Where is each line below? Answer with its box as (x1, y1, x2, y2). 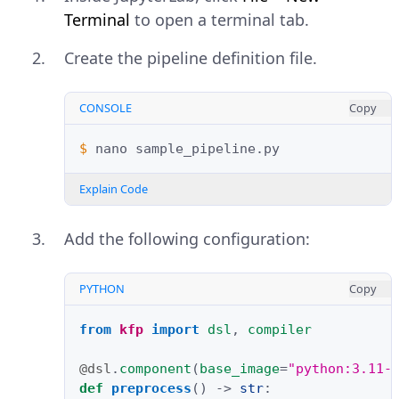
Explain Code (79, 180, 148, 197)
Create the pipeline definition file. (64, 46, 317, 69)
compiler (248, 321, 312, 338)
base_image (199, 360, 280, 377)
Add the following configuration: (64, 227, 310, 249)
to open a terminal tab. (130, 8, 309, 30)
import (151, 321, 199, 338)
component (119, 360, 191, 377)
